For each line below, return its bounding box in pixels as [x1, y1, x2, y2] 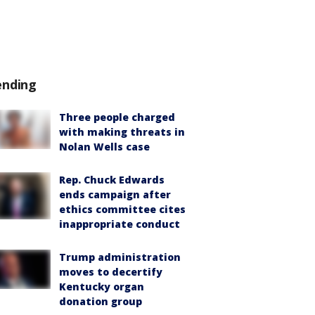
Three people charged [59, 110, 175, 124]
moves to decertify [59, 265, 162, 278]
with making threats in [59, 125, 185, 139]
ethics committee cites [59, 202, 186, 216]
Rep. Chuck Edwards [59, 173, 165, 186]
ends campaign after [59, 188, 171, 201]
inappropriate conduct [59, 217, 180, 231]
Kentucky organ [59, 280, 144, 293]
